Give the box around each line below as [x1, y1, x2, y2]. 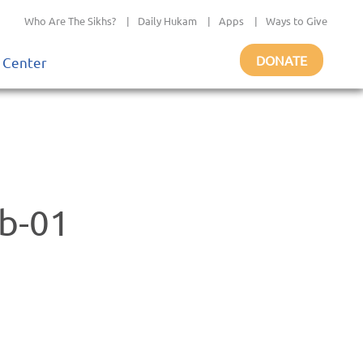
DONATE [256, 52, 307, 68]
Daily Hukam [138, 14, 197, 28]
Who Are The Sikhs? [24, 14, 116, 28]
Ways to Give [266, 14, 327, 28]
